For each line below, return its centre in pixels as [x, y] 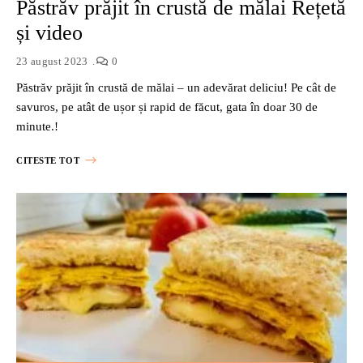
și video [49, 32]
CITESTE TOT [48, 160]
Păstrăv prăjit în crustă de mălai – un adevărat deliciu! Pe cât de [176, 87]
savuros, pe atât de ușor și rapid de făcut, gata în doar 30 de [167, 107]
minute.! [37, 126]
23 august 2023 [52, 61]
